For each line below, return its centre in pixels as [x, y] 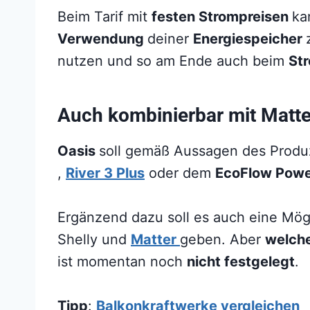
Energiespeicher [249, 38]
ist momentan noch [122, 261]
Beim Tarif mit [104, 16]
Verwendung [102, 38]
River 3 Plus [105, 173]
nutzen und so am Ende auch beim [173, 61]
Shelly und [94, 239]
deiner [170, 38]
